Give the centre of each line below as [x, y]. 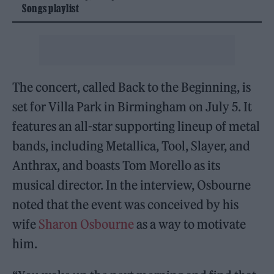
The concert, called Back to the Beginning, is [132, 87]
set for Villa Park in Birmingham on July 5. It [132, 106]
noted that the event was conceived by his [126, 204]
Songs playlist [50, 8]
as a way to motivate [190, 224]
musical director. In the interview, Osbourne [132, 185]
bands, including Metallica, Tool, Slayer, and [131, 146]
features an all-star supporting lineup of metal [136, 126]
